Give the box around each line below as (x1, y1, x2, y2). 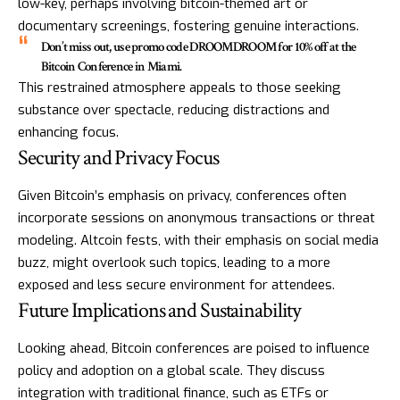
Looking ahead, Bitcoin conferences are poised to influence (18, 339, 370, 358)
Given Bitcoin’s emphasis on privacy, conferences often (18, 187, 346, 205)
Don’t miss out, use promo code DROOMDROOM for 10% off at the (40, 37, 356, 55)
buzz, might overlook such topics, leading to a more (18, 254, 330, 272)
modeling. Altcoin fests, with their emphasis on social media (18, 231, 379, 250)
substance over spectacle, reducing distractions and (18, 100, 329, 119)
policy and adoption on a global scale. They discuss (18, 362, 325, 380)
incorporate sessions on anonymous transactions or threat (18, 209, 375, 228)
